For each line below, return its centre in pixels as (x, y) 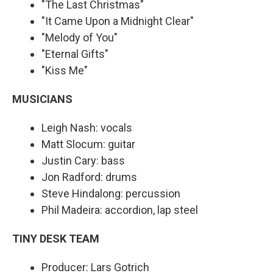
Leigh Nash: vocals (87, 127)
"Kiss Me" (66, 70)
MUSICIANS (42, 99)
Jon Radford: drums (89, 177)
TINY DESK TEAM (56, 238)
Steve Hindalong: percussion (111, 193)
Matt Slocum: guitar (88, 144)
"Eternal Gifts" (75, 54)
